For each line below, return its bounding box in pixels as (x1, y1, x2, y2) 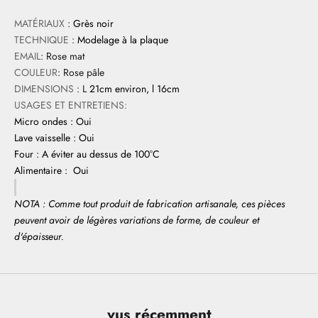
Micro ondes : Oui (14, 114, 92, 129)
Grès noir (73, 16, 114, 31)
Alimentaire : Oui (14, 163, 89, 178)
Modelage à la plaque (77, 33, 168, 48)
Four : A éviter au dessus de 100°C (14, 147, 160, 162)
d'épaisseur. (14, 229, 64, 244)
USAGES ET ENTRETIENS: (14, 98, 127, 113)
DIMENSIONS (14, 82, 74, 97)
